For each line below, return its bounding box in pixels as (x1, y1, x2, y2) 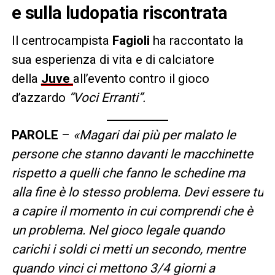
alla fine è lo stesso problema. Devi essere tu (11, 184, 263, 199)
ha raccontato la (152, 33, 244, 48)
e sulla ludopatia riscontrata (11, 2, 227, 23)
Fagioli (112, 33, 153, 48)
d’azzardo (11, 90, 66, 105)
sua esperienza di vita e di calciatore (11, 52, 214, 67)
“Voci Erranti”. (65, 90, 145, 105)
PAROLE (11, 127, 61, 142)
